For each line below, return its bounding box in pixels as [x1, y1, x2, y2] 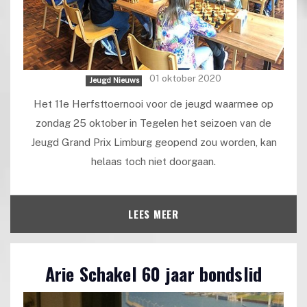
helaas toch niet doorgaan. [91, 156, 216, 168]
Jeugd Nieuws [88, 75, 139, 86]
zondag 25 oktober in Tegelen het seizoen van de [36, 117, 271, 130]
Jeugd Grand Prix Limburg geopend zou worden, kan [30, 136, 277, 149]
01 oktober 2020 [149, 73, 221, 84]
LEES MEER [128, 206, 179, 221]
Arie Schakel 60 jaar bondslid [45, 260, 262, 288]
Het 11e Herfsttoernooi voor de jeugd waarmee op [34, 98, 273, 110]
